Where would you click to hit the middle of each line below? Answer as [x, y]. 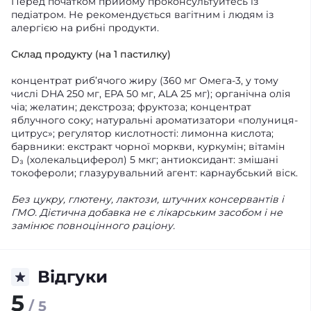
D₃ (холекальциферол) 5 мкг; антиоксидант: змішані [145, 160]
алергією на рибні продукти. [85, 28]
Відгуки [73, 277]
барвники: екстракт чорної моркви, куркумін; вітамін [148, 146]
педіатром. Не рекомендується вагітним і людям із [143, 15]
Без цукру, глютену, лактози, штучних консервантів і [148, 199]
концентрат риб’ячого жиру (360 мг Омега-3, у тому [145, 81]
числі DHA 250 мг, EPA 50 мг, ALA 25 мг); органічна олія [151, 94]
